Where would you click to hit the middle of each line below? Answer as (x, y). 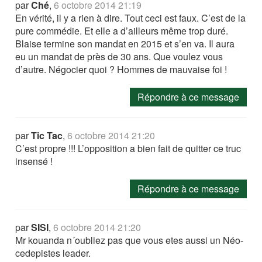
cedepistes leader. (53, 253)
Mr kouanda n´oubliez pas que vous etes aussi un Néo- (130, 240)
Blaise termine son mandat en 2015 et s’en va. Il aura (125, 44)
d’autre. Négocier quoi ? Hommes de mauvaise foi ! (121, 70)
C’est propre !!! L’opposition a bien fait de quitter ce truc (128, 149)
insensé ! (34, 161)
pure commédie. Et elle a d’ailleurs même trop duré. (122, 31)
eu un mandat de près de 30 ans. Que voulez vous (119, 57)
